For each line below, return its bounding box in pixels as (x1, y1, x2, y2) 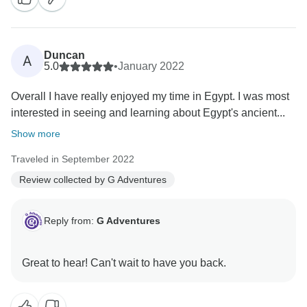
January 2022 (118, 60, 184, 73)
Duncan (44, 49, 85, 62)
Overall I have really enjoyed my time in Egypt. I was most (11, 90, 289, 103)
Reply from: (44, 214, 97, 226)
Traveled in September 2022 (11, 153, 134, 165)
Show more (11, 128, 60, 140)
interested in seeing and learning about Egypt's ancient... (11, 107, 285, 119)
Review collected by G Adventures (19, 173, 167, 185)
